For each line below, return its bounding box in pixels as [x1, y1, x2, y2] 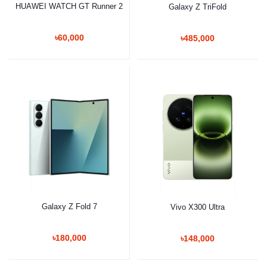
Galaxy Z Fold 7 [41, 201, 97, 211]
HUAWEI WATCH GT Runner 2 [15, 1, 123, 11]
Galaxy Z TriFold [169, 2, 226, 11]
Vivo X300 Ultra [170, 202, 225, 212]
